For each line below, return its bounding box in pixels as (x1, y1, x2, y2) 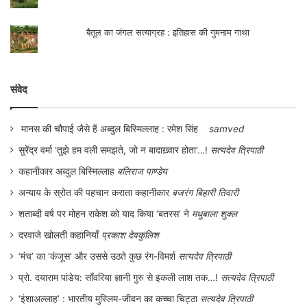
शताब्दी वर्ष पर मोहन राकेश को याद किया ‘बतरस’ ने (19, 208, 189, 219)
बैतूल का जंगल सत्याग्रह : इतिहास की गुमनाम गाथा (86, 26, 250, 38)
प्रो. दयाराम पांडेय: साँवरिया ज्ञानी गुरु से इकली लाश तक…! (19, 271, 218, 283)
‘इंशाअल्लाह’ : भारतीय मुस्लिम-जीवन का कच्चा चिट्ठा (19, 293, 197, 304)
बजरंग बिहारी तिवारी (172, 186, 238, 198)
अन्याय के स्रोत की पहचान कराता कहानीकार (19, 186, 169, 198)
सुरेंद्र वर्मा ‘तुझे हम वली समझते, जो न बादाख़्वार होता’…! (19, 144, 208, 156)
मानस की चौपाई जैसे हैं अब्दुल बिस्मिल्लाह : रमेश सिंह (19, 123, 206, 134)
